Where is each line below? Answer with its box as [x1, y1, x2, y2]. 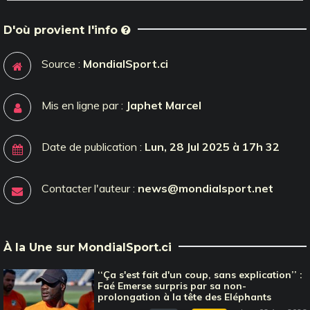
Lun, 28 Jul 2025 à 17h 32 [145, 139, 280, 154]
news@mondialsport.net [138, 181, 273, 195]
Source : [42, 56, 83, 71]
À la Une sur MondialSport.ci [3, 240, 172, 254]
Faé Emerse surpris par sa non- [98, 279, 247, 292]
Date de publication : [42, 139, 145, 154]
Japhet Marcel [126, 98, 201, 112]
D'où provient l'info [3, 23, 121, 37]
